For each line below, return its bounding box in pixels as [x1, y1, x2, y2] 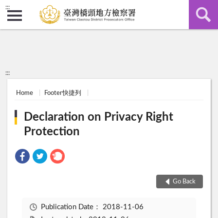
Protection [24, 126, 80, 138]
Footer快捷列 [44, 90, 82, 96]
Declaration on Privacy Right [24, 111, 174, 124]
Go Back [172, 178, 196, 185]
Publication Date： [40, 203, 103, 211]
